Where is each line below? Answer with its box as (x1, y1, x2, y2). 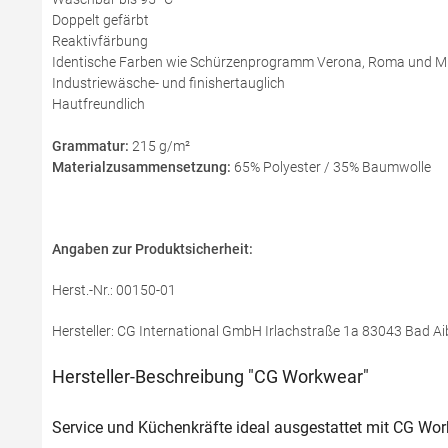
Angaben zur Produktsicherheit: (52, 241, 253, 257)
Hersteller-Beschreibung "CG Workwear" (52, 366, 369, 387)
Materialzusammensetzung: (52, 159, 231, 175)
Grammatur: (52, 138, 129, 154)
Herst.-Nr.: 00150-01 (52, 282, 176, 298)
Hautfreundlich (52, 96, 145, 112)
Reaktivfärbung (52, 33, 148, 49)
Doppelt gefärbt (52, 12, 149, 28)
